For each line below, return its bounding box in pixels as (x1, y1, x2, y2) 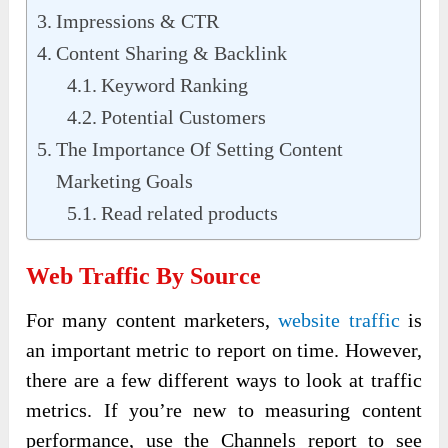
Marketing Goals (56, 170, 194, 193)
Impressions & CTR (56, 10, 220, 33)
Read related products (101, 202, 279, 225)
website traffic (278, 309, 400, 332)
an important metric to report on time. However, (26, 339, 422, 362)
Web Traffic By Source (26, 263, 262, 290)
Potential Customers (101, 106, 267, 129)
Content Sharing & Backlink (56, 42, 288, 65)
